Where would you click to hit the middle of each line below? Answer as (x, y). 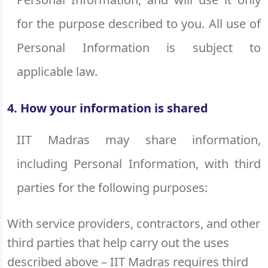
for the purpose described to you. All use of (139, 24)
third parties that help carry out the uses (118, 243)
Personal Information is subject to (139, 48)
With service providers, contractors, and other (134, 223)
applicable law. (57, 71)
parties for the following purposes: (112, 188)
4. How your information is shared (108, 108)
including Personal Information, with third (139, 164)
